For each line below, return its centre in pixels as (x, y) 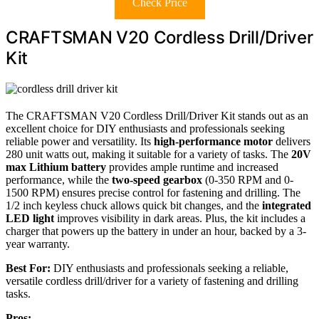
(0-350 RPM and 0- (248, 179)
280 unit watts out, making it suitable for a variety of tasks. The (148, 154)
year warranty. (38, 244)
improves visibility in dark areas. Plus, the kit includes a (180, 218)
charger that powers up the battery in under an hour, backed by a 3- (156, 231)
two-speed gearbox (157, 179)
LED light (30, 218)
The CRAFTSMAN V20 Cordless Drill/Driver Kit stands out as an (157, 115)
